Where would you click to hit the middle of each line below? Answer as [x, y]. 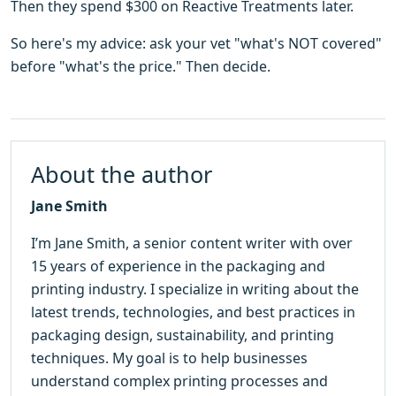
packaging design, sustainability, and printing [183, 335]
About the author [122, 175]
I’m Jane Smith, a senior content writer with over [192, 244]
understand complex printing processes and [179, 381]
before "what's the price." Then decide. [141, 67]
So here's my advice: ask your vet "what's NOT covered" [196, 44]
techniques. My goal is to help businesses [169, 358]
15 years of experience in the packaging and [178, 267]
